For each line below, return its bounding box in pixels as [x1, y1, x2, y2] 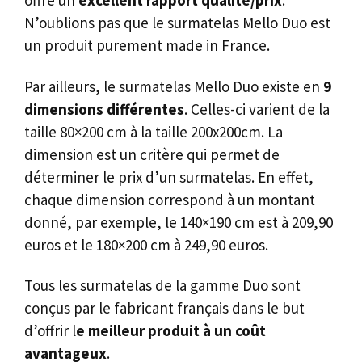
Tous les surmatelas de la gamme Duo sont [24, 276, 301, 296]
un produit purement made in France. [24, 35, 270, 55]
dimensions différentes [24, 99, 184, 119]
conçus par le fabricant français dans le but [24, 298, 305, 318]
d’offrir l [24, 321, 76, 341]
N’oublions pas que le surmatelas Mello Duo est [24, 12, 330, 32]
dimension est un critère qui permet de [24, 144, 280, 164]
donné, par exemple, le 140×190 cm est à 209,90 [24, 212, 333, 232]
